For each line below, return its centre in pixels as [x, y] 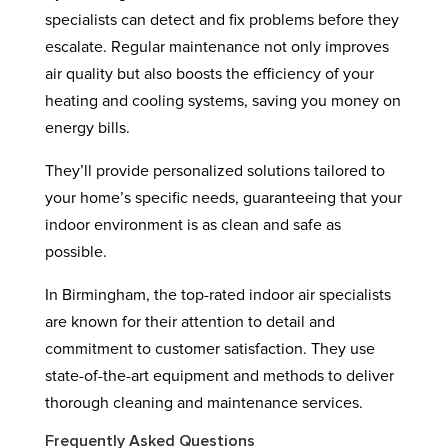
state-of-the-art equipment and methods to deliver [219, 376]
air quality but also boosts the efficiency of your [209, 74]
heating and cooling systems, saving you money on [222, 101]
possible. [75, 252]
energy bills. [87, 128]
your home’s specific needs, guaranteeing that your [223, 198]
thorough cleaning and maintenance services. [203, 403]
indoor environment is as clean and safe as [192, 225]
